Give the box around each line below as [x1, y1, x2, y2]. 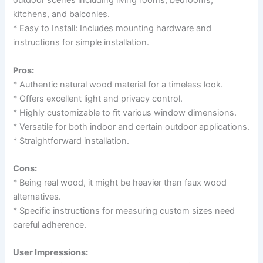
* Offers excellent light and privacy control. [13, 93, 183, 104]
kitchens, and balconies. [13, 9, 110, 20]
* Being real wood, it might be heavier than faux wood [13, 177, 227, 188]
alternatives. [13, 191, 62, 203]
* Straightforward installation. [13, 135, 130, 146]
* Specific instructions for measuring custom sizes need [13, 205, 235, 217]
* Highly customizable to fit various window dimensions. [13, 107, 237, 118]
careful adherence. [13, 220, 87, 231]
